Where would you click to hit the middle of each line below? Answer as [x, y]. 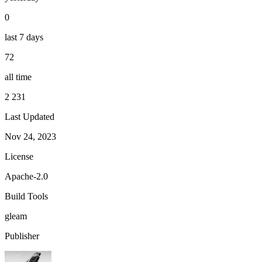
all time [18, 77]
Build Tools [26, 196]
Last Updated [30, 116]
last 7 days [24, 37]
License [19, 156]
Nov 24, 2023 [30, 136]
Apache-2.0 [26, 176]
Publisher [22, 236]
